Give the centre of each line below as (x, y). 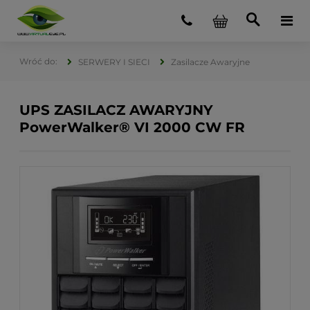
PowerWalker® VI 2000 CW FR (132, 127)
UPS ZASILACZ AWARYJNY (116, 110)
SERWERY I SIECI (114, 62)
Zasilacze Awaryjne (210, 62)
